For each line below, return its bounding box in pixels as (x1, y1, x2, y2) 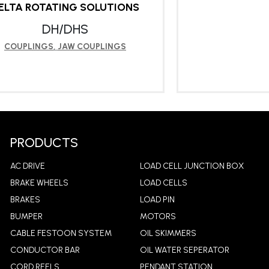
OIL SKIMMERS (139, 228, 196, 239)
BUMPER (10, 211, 43, 222)
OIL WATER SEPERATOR (139, 245, 229, 256)
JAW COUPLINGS (58, 41, 126, 52)
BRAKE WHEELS (10, 178, 68, 189)
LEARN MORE (35, 129, 95, 141)
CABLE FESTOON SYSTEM (10, 228, 112, 239)
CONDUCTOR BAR (10, 245, 80, 256)
